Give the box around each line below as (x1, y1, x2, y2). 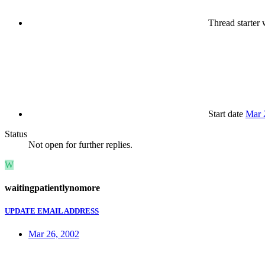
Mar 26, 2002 (28, 229, 79, 240)
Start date (208, 108, 243, 119)
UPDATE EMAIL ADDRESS (5, 206, 99, 216)
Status (5, 128, 27, 139)
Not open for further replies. (28, 139, 132, 150)
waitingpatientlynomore (5, 183, 100, 193)
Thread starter (208, 17, 260, 28)
